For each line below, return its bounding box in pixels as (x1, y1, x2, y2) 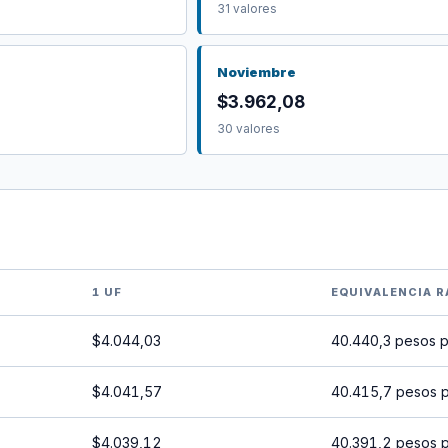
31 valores (217, 2, 277, 16)
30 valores (217, 122, 280, 136)
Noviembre (217, 64, 296, 80)
